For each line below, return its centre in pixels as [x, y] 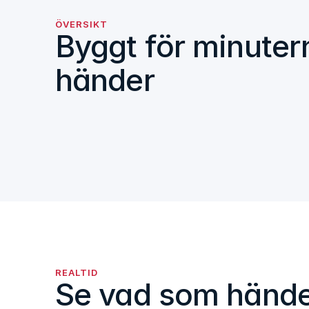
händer [105, 80]
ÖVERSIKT [82, 24]
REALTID [77, 272]
